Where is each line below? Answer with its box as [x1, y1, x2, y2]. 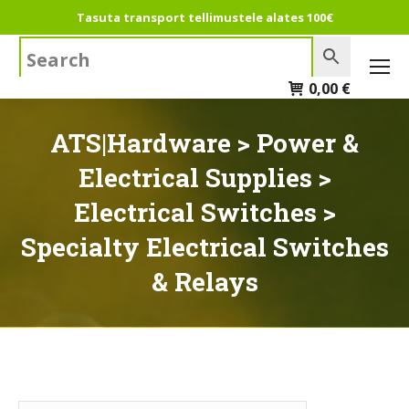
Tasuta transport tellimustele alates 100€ [76, 8, 333, 26]
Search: [18, 37, 68, 58]
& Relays [151, 265, 258, 299]
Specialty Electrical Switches [20, 230, 389, 264]
